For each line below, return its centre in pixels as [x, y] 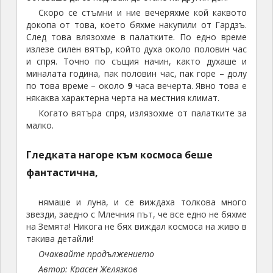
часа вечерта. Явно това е [190, 86]
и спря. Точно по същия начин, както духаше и [136, 62]
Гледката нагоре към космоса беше [119, 155]
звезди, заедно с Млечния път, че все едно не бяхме [136, 214]
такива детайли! [59, 239]
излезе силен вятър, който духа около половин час [136, 49]
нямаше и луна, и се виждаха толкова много [143, 202]
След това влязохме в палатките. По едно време [136, 37]
